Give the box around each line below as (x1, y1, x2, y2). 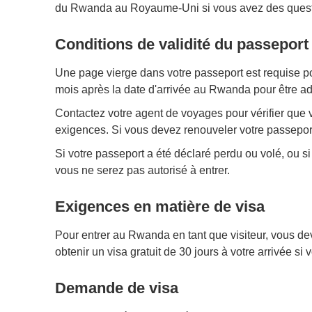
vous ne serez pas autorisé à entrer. (54, 164, 230, 176)
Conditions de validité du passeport (54, 35, 309, 53)
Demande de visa (54, 279, 178, 297)
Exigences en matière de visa (54, 197, 265, 215)
